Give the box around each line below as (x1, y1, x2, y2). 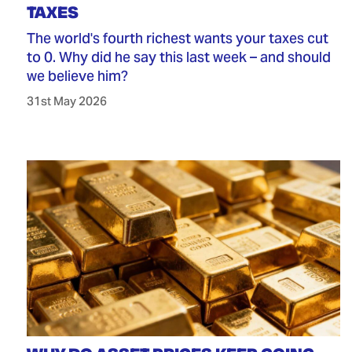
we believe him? (26, 66, 128, 85)
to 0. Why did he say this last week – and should (26, 47, 331, 66)
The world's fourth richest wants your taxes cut (26, 28, 328, 47)
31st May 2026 (26, 93, 107, 108)
